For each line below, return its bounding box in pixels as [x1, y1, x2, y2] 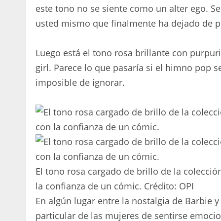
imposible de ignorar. [36, 76, 125, 88]
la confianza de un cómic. [36, 180, 142, 192]
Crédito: [142, 180, 179, 192]
